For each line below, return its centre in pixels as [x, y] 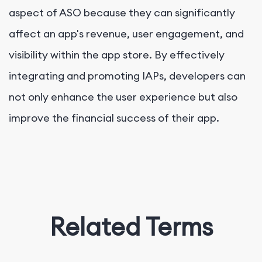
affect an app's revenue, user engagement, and [126, 33]
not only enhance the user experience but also [123, 96]
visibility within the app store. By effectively [117, 54]
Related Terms [131, 226]
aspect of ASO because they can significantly [122, 12]
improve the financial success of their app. [114, 118]
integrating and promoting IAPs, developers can [127, 75]
